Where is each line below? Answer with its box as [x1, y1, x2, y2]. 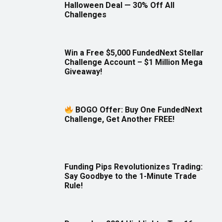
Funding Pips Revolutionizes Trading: [64, 162, 203, 172]
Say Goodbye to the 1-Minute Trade [64, 171, 197, 181]
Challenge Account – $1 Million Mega [64, 57, 203, 67]
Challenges [64, 10, 107, 20]
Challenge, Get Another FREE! [64, 114, 174, 124]
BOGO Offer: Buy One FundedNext [73, 105, 203, 115]
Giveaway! [64, 67, 102, 77]
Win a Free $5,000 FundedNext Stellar [64, 48, 204, 58]
